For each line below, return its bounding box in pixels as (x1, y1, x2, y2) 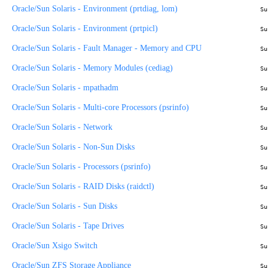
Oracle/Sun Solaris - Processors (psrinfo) (12, 162, 151, 171)
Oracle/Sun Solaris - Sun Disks (12, 201, 117, 211)
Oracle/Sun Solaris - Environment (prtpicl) (12, 23, 158, 33)
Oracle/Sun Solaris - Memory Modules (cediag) (12, 63, 173, 72)
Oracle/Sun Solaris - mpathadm (12, 83, 118, 92)
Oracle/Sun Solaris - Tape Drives (12, 221, 124, 230)
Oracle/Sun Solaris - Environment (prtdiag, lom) (12, 4, 178, 13)
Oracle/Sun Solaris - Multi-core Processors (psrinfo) (12, 102, 189, 112)
